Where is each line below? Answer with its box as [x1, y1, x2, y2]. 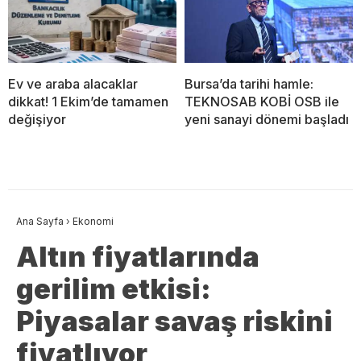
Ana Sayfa [16, 214, 64, 227]
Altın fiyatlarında [16, 239, 259, 273]
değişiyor [8, 110, 66, 127]
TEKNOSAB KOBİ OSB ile [185, 93, 339, 110]
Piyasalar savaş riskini [16, 304, 333, 338]
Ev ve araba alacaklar [8, 75, 138, 92]
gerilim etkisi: [16, 272, 211, 305]
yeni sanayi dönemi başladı [185, 110, 349, 127]
